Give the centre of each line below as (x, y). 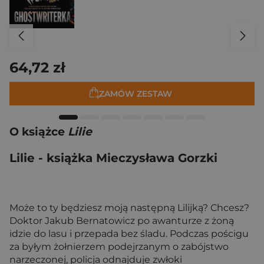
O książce (39, 132)
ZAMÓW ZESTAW (136, 94)
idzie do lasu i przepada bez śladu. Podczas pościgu (129, 233)
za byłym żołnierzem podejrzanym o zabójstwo (119, 246)
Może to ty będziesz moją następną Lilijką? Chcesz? (129, 207)
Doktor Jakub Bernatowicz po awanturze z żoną (122, 220)
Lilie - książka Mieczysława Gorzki (113, 158)
